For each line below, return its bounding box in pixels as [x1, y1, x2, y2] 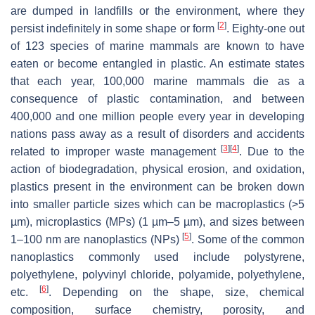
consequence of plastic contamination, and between [11, 92, 304, 105]
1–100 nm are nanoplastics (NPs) [11, 233, 183, 245]
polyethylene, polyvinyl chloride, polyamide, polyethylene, [11, 268, 304, 281]
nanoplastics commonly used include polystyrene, [11, 250, 304, 263]
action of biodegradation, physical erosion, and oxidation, [11, 162, 304, 175]
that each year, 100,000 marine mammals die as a [11, 75, 304, 87]
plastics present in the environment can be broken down [11, 180, 304, 193]
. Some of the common [191, 233, 305, 245]
